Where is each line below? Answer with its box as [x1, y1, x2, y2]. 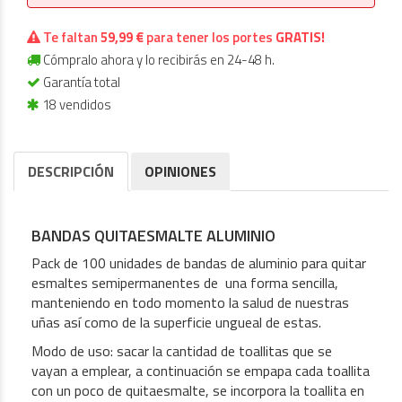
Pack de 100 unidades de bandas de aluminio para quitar [31, 252, 366, 275]
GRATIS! [275, 27, 325, 48]
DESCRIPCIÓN [28, 161, 114, 183]
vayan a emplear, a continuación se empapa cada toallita [31, 360, 370, 382]
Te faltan [40, 27, 100, 48]
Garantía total [40, 72, 120, 93]
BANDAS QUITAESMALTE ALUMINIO [31, 223, 275, 249]
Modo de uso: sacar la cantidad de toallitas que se [31, 340, 332, 363]
